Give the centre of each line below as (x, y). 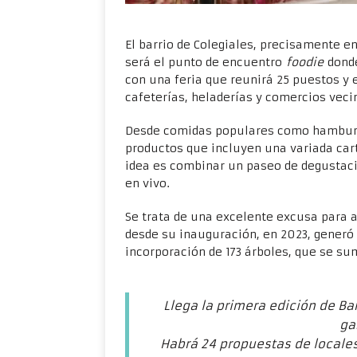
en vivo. (147, 183)
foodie (303, 62)
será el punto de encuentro (204, 62)
